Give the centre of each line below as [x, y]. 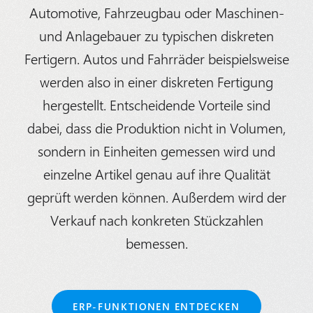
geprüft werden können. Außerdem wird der [156, 197]
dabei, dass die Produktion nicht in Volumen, [156, 128]
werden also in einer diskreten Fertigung [156, 82]
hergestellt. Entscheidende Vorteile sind [156, 105]
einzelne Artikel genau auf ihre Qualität [156, 174]
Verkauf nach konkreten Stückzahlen [156, 220]
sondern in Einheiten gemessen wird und [156, 151]
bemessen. [156, 243]
